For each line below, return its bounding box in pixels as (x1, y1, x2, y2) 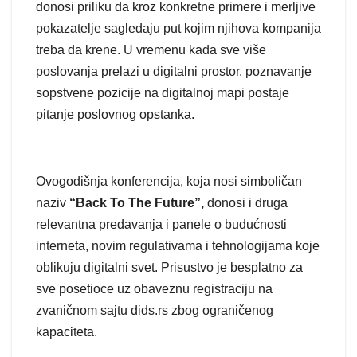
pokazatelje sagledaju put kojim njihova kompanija (36, 22, 321, 36)
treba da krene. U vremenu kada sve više (36, 43, 266, 57)
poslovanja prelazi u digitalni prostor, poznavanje (36, 65, 312, 79)
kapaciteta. (36, 325, 97, 339)
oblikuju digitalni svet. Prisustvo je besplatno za (36, 261, 303, 275)
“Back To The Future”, (69, 196, 207, 210)
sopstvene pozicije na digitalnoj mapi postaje (36, 86, 289, 100)
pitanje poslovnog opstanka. (36, 108, 194, 122)
